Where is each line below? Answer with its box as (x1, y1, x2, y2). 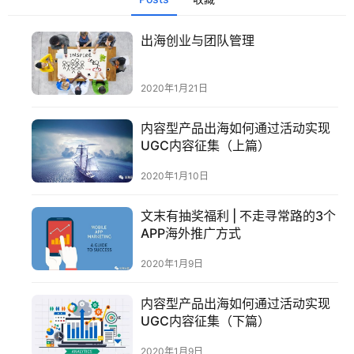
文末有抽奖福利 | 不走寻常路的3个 (141, 207, 337, 224)
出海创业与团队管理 (141, 32, 255, 48)
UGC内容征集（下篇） (141, 312, 271, 329)
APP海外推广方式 (141, 224, 242, 241)
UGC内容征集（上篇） (141, 137, 271, 153)
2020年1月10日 (141, 169, 209, 182)
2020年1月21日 (141, 81, 209, 94)
